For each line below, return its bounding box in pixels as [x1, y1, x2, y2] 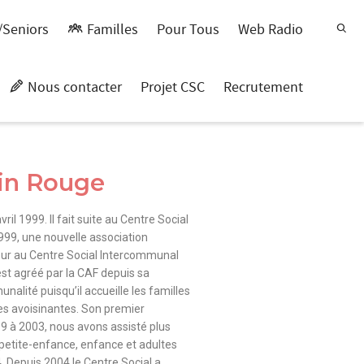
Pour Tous [157, 20, 219, 39]
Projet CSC [141, 78, 205, 97]
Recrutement [223, 78, 303, 97]
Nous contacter [28, 78, 122, 97]
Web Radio [238, 20, 303, 39]
